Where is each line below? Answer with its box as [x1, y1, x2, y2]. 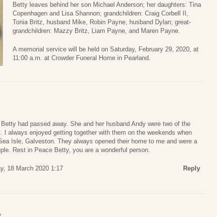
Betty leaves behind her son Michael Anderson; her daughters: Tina [13, 1, 201, 9]
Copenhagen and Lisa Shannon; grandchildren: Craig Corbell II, [13, 10, 188, 17]
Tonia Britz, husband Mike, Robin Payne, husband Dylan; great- [13, 18, 191, 26]
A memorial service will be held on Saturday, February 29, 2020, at [13, 45, 199, 53]
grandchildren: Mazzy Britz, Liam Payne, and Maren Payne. [13, 27, 180, 35]
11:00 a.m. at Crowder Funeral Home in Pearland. [13, 54, 151, 62]
